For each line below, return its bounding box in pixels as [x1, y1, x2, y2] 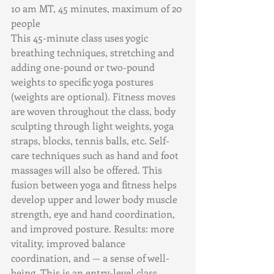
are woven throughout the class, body [11, 104, 178, 117]
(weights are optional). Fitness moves [11, 89, 178, 103]
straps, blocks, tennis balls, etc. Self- [11, 133, 169, 147]
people [11, 16, 60, 29]
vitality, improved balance [11, 236, 128, 250]
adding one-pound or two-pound [11, 60, 157, 73]
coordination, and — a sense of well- [11, 251, 169, 264]
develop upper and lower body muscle [11, 192, 180, 206]
